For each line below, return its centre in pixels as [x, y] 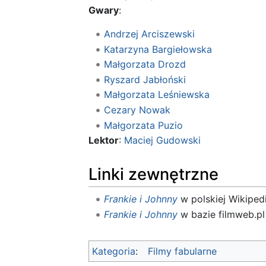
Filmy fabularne [182, 251]
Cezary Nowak [137, 110]
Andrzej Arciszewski [149, 34]
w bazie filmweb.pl [221, 214]
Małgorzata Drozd [145, 64]
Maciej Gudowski [162, 140]
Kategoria [114, 251]
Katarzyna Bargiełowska [158, 49]
